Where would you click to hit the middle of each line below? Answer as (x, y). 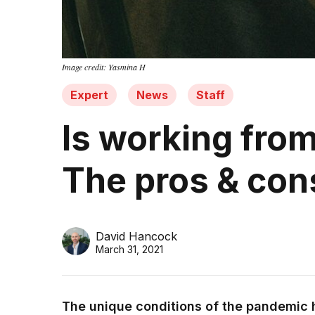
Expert (89, 95)
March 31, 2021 (129, 250)
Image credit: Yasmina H (104, 67)
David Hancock (136, 237)
